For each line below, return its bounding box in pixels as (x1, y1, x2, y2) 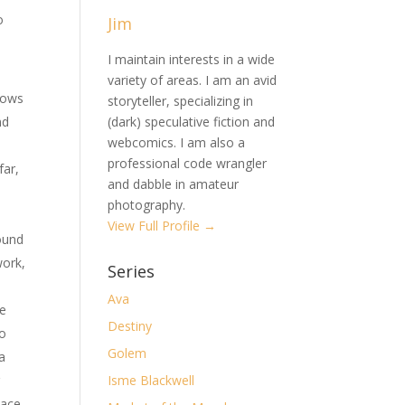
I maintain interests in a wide (108, 51, 276, 69)
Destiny (108, 317, 153, 335)
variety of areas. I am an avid (108, 71, 278, 89)
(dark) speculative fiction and (108, 113, 276, 131)
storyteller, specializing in (108, 92, 254, 110)
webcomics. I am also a (108, 134, 246, 152)
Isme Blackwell (108, 372, 195, 390)
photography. (108, 196, 186, 214)
